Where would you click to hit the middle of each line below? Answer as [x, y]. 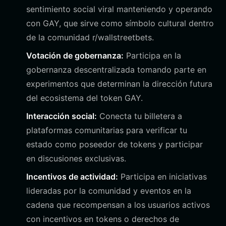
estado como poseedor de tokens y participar [115, 144]
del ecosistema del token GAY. [84, 98]
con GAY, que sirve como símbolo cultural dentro [120, 23]
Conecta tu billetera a [139, 116]
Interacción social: [62, 116]
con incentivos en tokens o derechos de [103, 219]
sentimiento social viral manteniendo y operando [119, 9]
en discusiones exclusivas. [76, 158]
